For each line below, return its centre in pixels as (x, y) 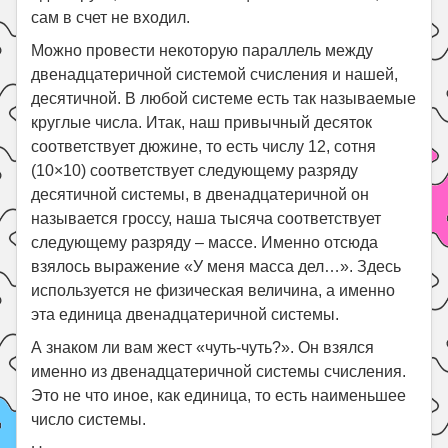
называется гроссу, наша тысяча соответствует (206, 218)
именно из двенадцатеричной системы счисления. (219, 371)
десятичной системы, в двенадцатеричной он (200, 194)
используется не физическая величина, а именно (213, 290)
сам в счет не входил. (111, 17)
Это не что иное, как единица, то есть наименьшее (219, 395)
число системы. (89, 419)
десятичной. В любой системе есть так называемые (224, 98)
